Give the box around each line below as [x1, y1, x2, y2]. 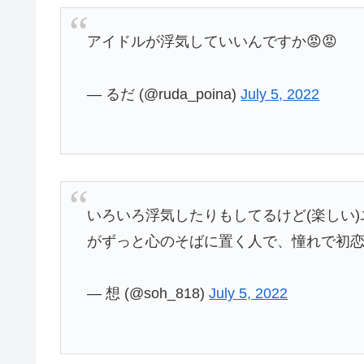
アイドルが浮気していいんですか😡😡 [87, 33, 338, 50]
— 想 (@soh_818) [87, 285, 210, 302]
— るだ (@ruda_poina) [87, 85, 241, 102]
